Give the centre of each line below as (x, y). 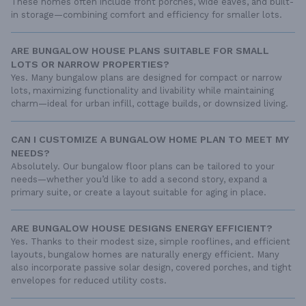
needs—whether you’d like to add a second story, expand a (139, 179)
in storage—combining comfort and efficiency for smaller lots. (147, 14)
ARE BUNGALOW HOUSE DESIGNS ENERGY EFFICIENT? (142, 228)
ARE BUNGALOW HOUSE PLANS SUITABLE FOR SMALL (140, 50)
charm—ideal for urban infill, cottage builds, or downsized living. (150, 103)
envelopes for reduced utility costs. (89, 280)
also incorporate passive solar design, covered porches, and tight (151, 267)
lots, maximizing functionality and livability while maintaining (142, 90)
